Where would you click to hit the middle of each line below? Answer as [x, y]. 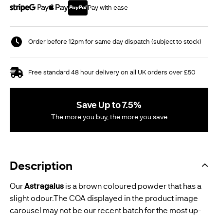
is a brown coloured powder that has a [133, 185]
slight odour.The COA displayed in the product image [104, 198]
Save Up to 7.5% [109, 104]
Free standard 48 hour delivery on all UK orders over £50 [112, 72]
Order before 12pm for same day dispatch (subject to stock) [115, 41]
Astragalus [44, 185]
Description [41, 165]
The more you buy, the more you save [109, 116]
